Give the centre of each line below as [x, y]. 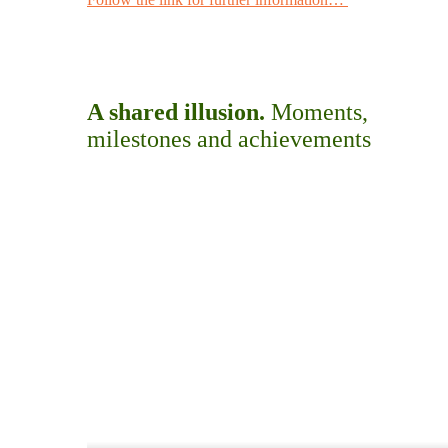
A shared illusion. [179, 111]
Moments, [319, 111]
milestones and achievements [229, 138]
